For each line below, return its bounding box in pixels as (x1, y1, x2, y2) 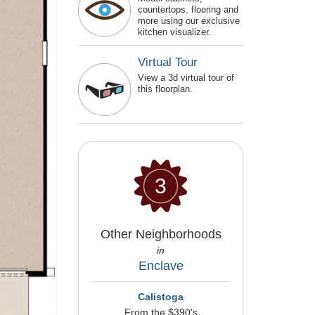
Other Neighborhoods (100, 226, 221, 241)
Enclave (138, 258, 184, 273)
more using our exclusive (138, 15, 240, 26)
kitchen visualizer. (138, 26, 211, 37)
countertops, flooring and (138, 4, 238, 15)
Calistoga (138, 290, 184, 302)
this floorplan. (138, 83, 193, 94)
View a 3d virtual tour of (138, 72, 234, 83)
